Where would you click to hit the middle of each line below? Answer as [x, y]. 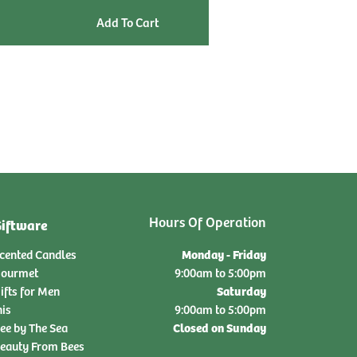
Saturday [241, 290]
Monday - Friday [224, 253]
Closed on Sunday [220, 327]
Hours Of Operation [208, 221]
